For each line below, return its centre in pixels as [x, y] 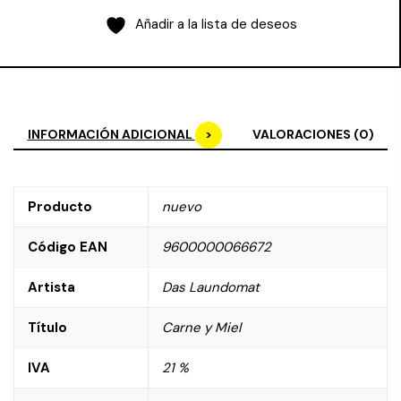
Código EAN [68, 247]
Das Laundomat [211, 287]
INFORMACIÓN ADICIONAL [111, 134]
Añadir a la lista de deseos [216, 24]
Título [47, 328]
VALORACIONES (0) [313, 134]
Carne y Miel [201, 328]
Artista [51, 287]
